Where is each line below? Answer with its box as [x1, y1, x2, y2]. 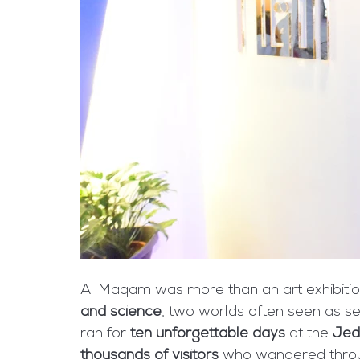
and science [80, 305, 162, 321]
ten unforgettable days [130, 327, 285, 342]
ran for [80, 327, 130, 342]
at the [285, 327, 333, 342]
